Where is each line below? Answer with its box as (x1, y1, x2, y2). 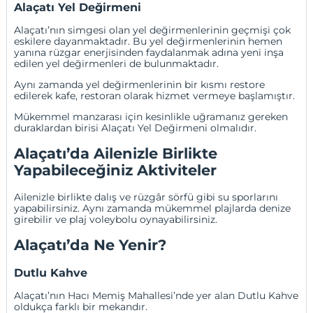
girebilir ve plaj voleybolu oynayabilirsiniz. (14, 212, 218, 226)
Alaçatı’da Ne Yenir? (14, 236, 167, 254)
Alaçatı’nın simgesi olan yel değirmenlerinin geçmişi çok (14, 23, 291, 36)
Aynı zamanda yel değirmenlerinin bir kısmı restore (14, 78, 265, 91)
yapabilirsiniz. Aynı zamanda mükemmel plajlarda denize (14, 201, 291, 214)
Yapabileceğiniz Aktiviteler (14, 161, 217, 180)
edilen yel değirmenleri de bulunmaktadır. (14, 57, 219, 70)
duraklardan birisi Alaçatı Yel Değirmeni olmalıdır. (14, 121, 257, 134)
